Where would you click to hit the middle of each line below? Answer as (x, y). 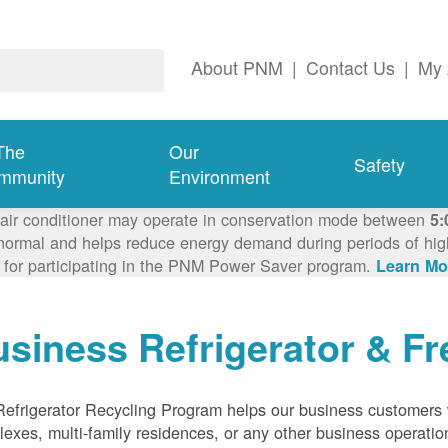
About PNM (237, 68)
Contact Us (350, 68)
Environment (220, 177)
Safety (379, 164)
